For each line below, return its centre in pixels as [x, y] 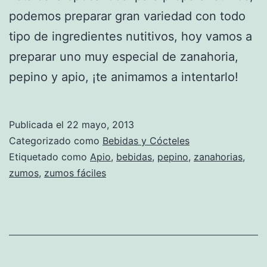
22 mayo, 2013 [100, 124]
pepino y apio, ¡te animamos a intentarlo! [124, 77]
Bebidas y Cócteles [146, 140]
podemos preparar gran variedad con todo [127, 16]
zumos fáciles [75, 173]
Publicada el [38, 124]
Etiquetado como [49, 156]
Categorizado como [56, 140]
